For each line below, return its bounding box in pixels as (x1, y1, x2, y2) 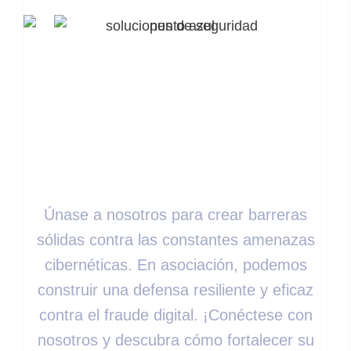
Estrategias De (78, 120, 273, 153)
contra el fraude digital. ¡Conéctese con (38, 306, 313, 324)
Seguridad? (98, 150, 253, 183)
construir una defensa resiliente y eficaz (38, 280, 313, 299)
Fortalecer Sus (78, 89, 273, 122)
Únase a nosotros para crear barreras (44, 205, 307, 223)
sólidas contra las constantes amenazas (36, 230, 315, 248)
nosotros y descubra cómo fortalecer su (37, 331, 314, 349)
